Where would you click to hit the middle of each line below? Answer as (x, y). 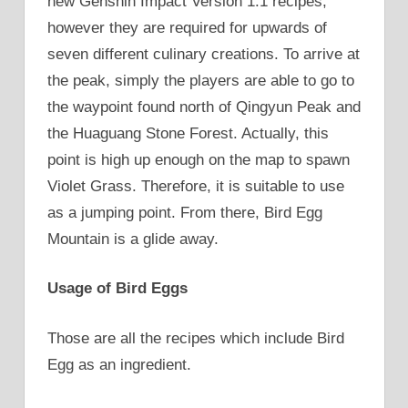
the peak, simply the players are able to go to (201, 80)
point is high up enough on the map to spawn (199, 159)
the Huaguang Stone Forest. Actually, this (188, 133)
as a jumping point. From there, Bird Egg (185, 212)
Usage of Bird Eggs (117, 289)
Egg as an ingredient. (119, 364)
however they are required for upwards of (187, 27)
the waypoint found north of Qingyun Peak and (204, 107)
